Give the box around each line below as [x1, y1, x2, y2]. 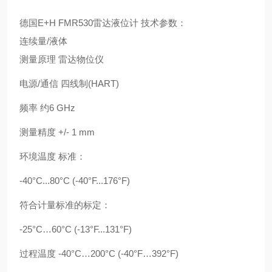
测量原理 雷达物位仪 [19, 54, 104, 64]
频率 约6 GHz [19, 103, 75, 113]
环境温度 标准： [19, 151, 86, 161]
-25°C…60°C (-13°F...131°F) [19, 224, 132, 234]
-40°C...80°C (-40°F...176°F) [19, 175, 130, 186]
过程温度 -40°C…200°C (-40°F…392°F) [19, 248, 178, 259]
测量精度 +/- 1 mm [19, 127, 95, 137]
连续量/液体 [19, 36, 67, 46]
